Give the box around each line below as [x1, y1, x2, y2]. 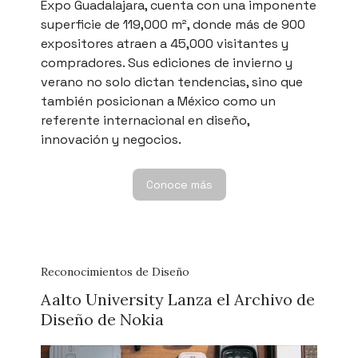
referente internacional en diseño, [41, 111, 249, 129]
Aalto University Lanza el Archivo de [41, 288, 315, 309]
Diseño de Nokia [41, 308, 164, 329]
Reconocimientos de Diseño [41, 264, 189, 279]
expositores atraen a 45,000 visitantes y [41, 34, 288, 52]
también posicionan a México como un [41, 92, 276, 109]
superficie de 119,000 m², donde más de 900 [41, 15, 305, 33]
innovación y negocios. [41, 130, 181, 148]
